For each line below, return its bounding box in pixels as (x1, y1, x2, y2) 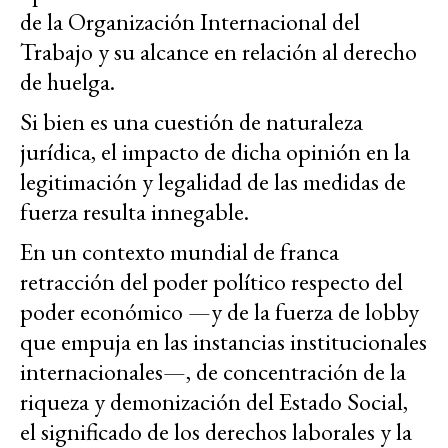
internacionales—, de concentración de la (20, 356, 406, 388)
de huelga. (20, 66, 115, 98)
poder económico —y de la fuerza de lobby (20, 296, 419, 328)
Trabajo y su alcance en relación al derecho (20, 36, 417, 68)
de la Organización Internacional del (20, 6, 360, 38)
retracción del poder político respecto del (20, 266, 403, 298)
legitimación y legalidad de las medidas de (20, 166, 406, 198)
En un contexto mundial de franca (20, 236, 339, 268)
